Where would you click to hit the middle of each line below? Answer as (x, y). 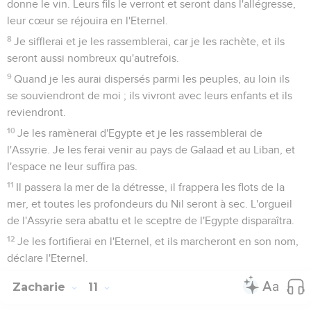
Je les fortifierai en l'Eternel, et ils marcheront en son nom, (158, 241)
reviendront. (36, 112)
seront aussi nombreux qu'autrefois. (93, 58)
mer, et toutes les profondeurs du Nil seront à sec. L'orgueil (150, 204)
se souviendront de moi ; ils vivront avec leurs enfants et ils (150, 95)
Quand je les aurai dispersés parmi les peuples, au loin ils (152, 79)
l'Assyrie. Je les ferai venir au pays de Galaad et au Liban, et (151, 150)
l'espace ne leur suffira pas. (72, 166)
